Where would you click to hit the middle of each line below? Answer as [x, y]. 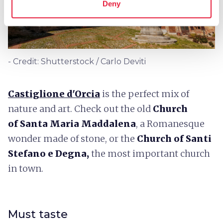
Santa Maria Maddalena [78, 123]
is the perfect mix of [145, 94]
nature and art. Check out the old [80, 109]
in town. [26, 168]
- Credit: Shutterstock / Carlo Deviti [77, 61]
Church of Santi [174, 138]
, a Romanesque [170, 123]
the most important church [150, 153]
